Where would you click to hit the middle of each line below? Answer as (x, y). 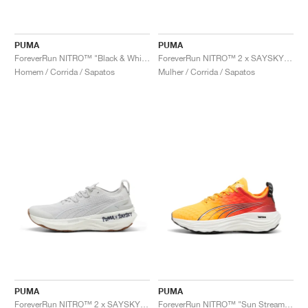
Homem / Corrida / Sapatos (65, 71)
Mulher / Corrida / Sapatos (207, 71)
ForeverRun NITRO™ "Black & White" (146, 58)
